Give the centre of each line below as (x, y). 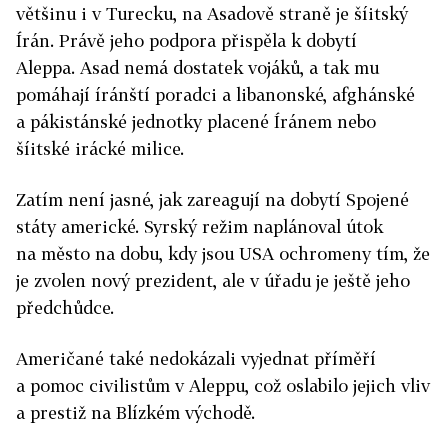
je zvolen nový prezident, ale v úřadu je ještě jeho (213, 281)
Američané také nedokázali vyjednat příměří (196, 359)
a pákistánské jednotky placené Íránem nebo (196, 122)
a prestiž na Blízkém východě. (135, 413)
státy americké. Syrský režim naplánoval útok (199, 227)
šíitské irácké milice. (100, 149)
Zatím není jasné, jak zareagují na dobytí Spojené (212, 200)
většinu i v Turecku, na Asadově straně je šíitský (212, 14)
